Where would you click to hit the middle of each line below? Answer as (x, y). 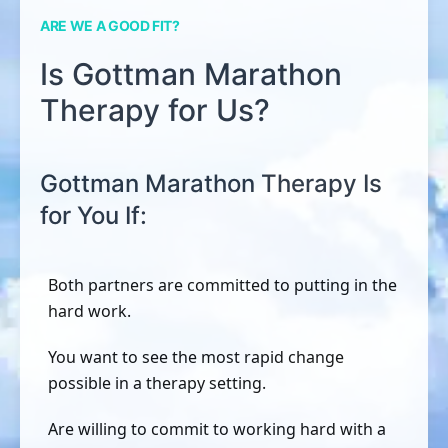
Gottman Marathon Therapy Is (211, 183)
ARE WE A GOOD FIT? (110, 25)
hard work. (89, 311)
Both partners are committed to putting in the (222, 285)
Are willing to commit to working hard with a (217, 429)
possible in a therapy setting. (157, 383)
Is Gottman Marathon (191, 74)
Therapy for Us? (155, 110)
